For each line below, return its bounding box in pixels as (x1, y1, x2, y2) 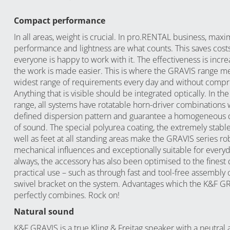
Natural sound (13, 205, 74, 217)
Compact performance (13, 14, 105, 26)
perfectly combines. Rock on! (13, 189, 120, 201)
